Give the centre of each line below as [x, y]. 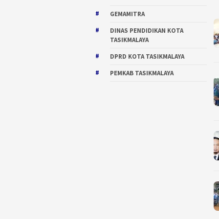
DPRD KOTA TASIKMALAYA [147, 57]
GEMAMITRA [127, 14]
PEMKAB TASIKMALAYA [142, 73]
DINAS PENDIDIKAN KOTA [147, 31]
